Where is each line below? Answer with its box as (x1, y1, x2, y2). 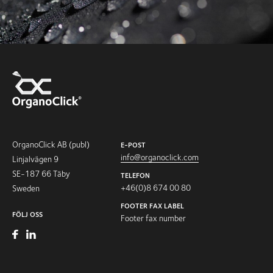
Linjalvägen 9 (12, 154, 58, 164)
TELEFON (121, 170, 150, 180)
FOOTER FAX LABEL (121, 200, 184, 210)
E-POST (121, 140, 146, 149)
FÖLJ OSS (12, 209, 43, 219)
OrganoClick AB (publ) (12, 139, 90, 149)
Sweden (12, 183, 40, 193)
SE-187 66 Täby (12, 168, 70, 179)
